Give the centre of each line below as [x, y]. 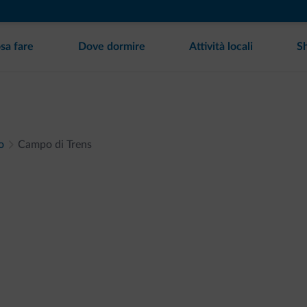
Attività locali [221, 47]
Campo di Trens [55, 145]
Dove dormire [111, 47]
